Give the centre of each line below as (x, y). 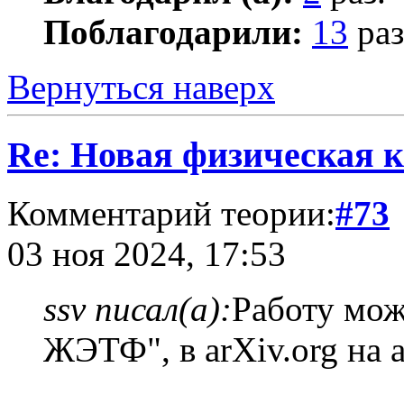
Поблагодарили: (173, 32)
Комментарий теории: (171, 213)
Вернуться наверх (141, 87)
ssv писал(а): (138, 308)
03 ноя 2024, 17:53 (147, 253)
